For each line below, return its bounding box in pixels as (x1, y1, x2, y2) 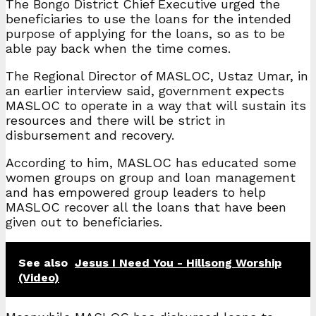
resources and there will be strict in (6, 112, 226, 128)
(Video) (18, 270, 59, 284)
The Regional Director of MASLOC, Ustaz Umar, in (6, 68, 308, 83)
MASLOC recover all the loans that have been (6, 199, 286, 214)
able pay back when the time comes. (6, 40, 231, 56)
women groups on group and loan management (6, 169, 296, 185)
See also (18, 255, 68, 269)
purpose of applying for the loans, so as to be (6, 25, 285, 41)
